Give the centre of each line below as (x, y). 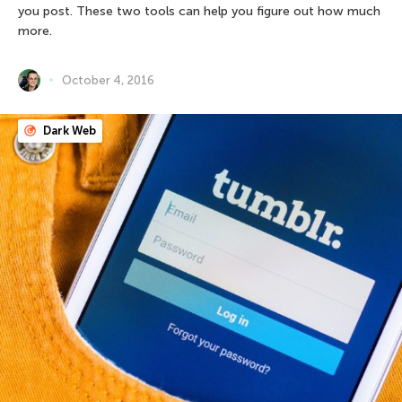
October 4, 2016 (108, 80)
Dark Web (68, 130)
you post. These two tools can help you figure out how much (199, 11)
